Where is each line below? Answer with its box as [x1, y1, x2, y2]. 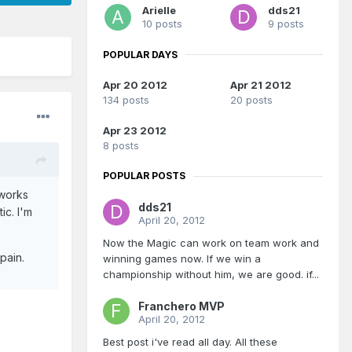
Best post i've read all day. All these [103, 335, 277, 349]
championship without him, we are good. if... [103, 268, 319, 281]
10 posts [142, 16, 182, 30]
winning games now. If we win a [103, 252, 261, 266]
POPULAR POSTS [103, 170, 185, 182]
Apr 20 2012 [103, 79, 167, 92]
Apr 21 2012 [230, 79, 291, 92]
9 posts [268, 16, 304, 30]
